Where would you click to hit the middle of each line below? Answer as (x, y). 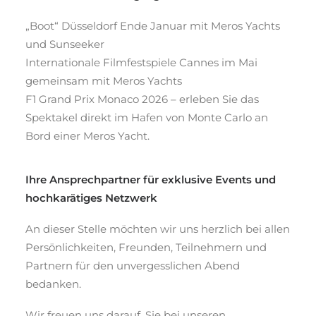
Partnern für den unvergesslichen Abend (133, 266)
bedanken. (53, 284)
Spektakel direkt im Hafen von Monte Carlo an (147, 117)
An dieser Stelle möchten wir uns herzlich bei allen (158, 229)
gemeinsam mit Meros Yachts (104, 81)
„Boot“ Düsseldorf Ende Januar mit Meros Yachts (153, 26)
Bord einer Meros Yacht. (87, 136)
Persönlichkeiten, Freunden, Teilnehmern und (146, 247)
